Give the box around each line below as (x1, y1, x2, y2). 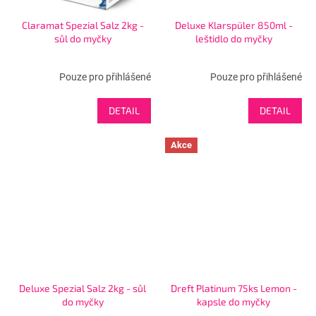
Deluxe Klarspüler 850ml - (174, 18, 293, 31)
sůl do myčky (54, 32, 111, 44)
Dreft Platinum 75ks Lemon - (170, 281, 297, 294)
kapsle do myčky (197, 295, 270, 308)
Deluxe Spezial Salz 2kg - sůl (19, 281, 146, 294)
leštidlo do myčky (195, 32, 272, 44)
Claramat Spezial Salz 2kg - (21, 18, 144, 31)
